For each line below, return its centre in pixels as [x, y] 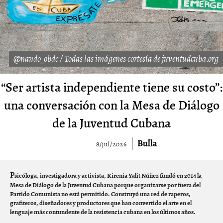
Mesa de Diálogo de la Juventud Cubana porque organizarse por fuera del [105, 185]
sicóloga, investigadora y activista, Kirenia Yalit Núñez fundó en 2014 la [108, 176]
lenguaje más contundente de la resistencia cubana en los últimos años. [103, 212]
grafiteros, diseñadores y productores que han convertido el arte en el [101, 203]
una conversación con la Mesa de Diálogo [111, 106]
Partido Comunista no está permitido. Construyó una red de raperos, [100, 194]
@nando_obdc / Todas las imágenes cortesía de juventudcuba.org [116, 59]
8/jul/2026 [111, 144]
